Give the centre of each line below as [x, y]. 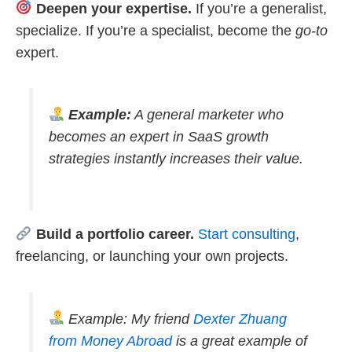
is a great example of [239, 341]
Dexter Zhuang [240, 319]
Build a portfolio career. [115, 234]
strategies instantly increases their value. [176, 159]
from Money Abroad [110, 341]
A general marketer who [207, 115]
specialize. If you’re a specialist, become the [156, 30]
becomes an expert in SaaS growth [158, 137]
